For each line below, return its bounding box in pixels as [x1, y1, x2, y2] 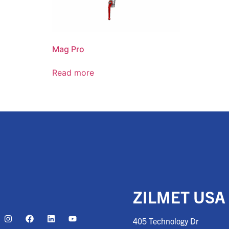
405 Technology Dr [133, 216, 199, 226]
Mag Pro [52, 44, 84, 55]
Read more [52, 67, 94, 78]
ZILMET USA [133, 186, 225, 207]
